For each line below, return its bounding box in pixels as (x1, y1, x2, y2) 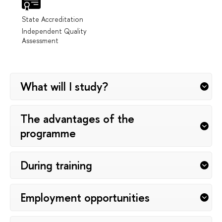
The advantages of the (20, 111, 134, 126)
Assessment (22, 35, 58, 45)
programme (20, 125, 76, 141)
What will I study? (20, 78, 108, 94)
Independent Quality (22, 26, 87, 36)
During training (20, 157, 92, 173)
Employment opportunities (20, 189, 150, 205)
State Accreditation (22, 14, 83, 24)
